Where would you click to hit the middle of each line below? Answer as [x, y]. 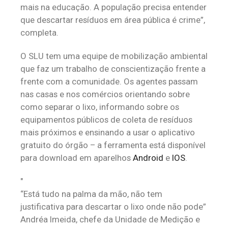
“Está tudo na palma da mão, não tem [91, 194]
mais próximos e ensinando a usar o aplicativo [108, 132]
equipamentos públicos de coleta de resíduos [106, 120]
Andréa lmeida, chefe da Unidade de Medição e [110, 219]
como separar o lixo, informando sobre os [100, 107]
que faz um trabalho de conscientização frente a [113, 69]
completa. [39, 33]
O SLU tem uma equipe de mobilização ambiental [114, 56]
